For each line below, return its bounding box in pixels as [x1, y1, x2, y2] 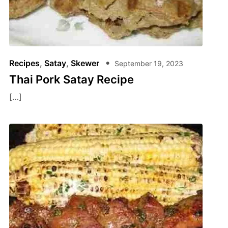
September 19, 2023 [114, 59, 183, 68]
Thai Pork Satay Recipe [9, 73, 134, 86]
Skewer [70, 58, 99, 68]
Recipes [9, 58, 40, 68]
